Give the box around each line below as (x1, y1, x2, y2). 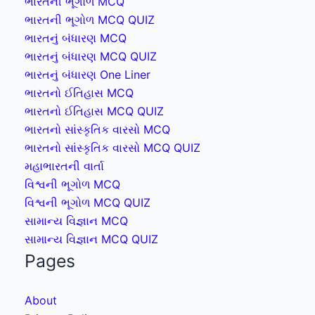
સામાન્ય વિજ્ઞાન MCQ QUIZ (25, 231, 158, 246)
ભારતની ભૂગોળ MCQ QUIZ (25, 12, 155, 27)
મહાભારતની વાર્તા (25, 158, 104, 173)
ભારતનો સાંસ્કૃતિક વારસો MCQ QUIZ (25, 140, 200, 155)
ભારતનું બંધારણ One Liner (25, 67, 150, 82)
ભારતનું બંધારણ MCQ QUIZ (25, 49, 157, 63)
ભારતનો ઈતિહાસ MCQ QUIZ (25, 103, 164, 118)
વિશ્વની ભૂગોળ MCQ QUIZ (25, 195, 150, 210)
